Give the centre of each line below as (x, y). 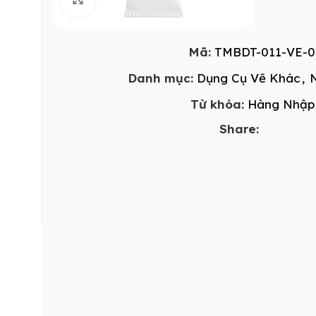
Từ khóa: (217, 104)
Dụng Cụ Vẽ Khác (249, 78)
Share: (239, 128)
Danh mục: (160, 78)
